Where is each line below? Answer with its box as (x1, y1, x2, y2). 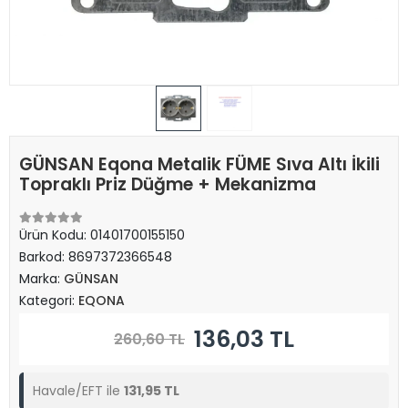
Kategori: (19, 291, 78, 310)
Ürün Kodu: (19, 226, 90, 244)
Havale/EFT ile (33, 382, 124, 400)
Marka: (19, 270, 64, 288)
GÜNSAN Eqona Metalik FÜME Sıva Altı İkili (19, 152, 380, 177)
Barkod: (19, 248, 68, 266)
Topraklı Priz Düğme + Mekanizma (19, 172, 316, 197)
